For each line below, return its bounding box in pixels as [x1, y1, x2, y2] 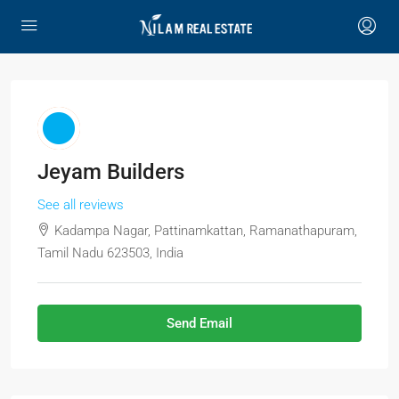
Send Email [167, 315, 232, 331]
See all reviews [37, 197, 124, 213]
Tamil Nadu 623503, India [37, 245, 183, 261]
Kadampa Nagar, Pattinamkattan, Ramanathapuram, [54, 223, 357, 239]
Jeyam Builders [37, 159, 184, 184]
